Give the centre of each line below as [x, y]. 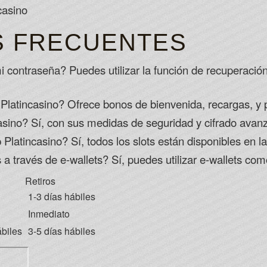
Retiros [40, 181]
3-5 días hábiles [62, 231]
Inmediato [49, 214]
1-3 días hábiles [62, 196]
